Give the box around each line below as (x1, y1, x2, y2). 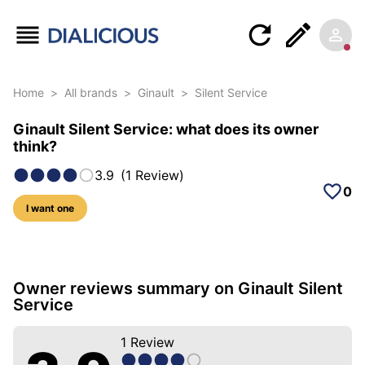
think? (13, 138, 57, 156)
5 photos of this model (49, 209, 191, 226)
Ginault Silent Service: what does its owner (13, 121, 319, 139)
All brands (64, 86, 117, 100)
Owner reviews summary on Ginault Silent (13, 279, 343, 299)
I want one (26, 202, 74, 215)
